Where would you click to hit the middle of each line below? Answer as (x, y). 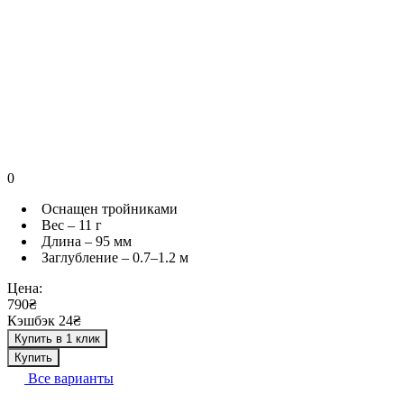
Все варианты (69, 378)
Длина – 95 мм (87, 241)
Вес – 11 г (72, 225)
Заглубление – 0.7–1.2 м (115, 257)
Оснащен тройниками (110, 208)
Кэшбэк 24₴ (44, 320)
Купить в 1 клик (57, 338)
